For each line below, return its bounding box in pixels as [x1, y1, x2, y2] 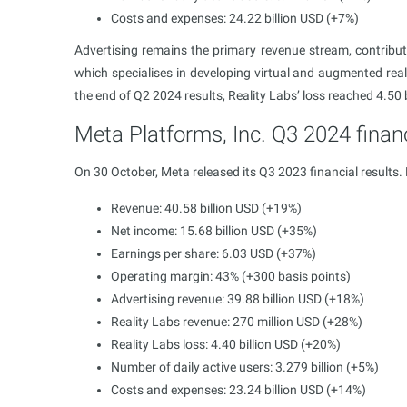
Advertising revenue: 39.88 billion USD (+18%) [111, 291, 364, 306]
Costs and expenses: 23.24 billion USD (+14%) [111, 382, 366, 397]
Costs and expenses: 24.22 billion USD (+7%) [111, 10, 359, 25]
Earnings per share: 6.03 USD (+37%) [111, 245, 316, 261]
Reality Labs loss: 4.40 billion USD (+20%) [111, 336, 341, 352]
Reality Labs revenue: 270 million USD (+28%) [111, 313, 362, 329]
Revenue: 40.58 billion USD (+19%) [111, 200, 302, 215]
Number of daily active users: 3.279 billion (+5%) [111, 359, 379, 374]
